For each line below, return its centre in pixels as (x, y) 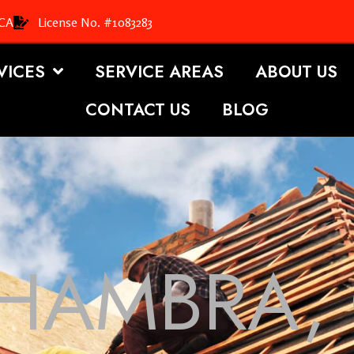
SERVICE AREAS (160, 72)
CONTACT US (137, 110)
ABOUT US (297, 72)
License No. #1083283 (95, 22)
